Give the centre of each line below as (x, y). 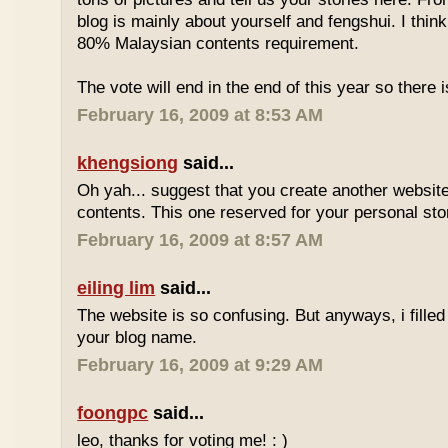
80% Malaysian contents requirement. (218, 43)
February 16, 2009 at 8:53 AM (200, 115)
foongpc (113, 413)
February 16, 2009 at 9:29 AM (200, 365)
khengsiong (128, 163)
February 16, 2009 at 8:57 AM (200, 240)
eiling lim (116, 288)
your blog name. (137, 337)
